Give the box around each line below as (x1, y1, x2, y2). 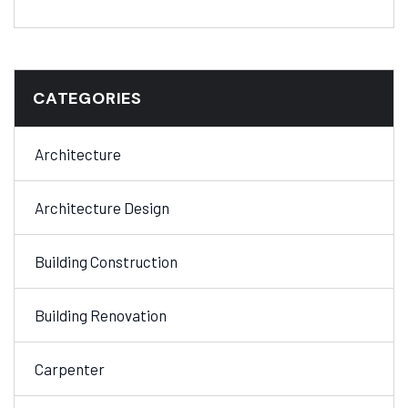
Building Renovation (35, 306, 167, 324)
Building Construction (35, 252, 178, 270)
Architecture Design (35, 199, 169, 217)
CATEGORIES (33, 87, 142, 109)
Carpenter (35, 360, 105, 378)
